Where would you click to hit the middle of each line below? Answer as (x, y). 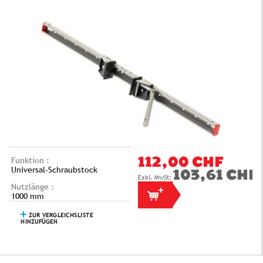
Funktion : (30, 161)
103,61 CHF (215, 176)
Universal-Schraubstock (54, 170)
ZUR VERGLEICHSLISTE (60, 215)
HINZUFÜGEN (39, 222)
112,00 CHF (180, 163)
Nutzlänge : (33, 187)
